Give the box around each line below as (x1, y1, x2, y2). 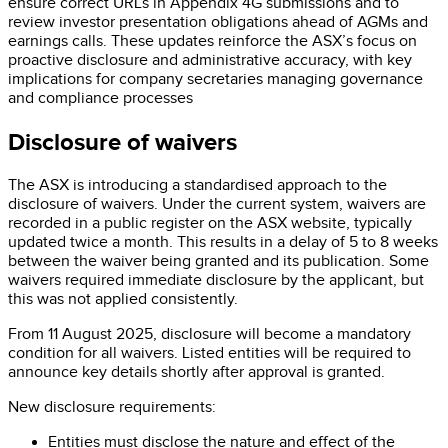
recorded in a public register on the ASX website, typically (8, 214, 412, 234)
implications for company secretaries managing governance (8, 69, 423, 89)
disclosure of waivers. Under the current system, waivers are (8, 195, 426, 215)
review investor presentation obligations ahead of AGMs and (8, 12, 428, 32)
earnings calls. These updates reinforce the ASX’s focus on (8, 31, 417, 51)
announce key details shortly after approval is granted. (8, 363, 385, 383)
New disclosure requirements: (8, 398, 216, 418)
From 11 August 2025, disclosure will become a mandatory (8, 325, 411, 345)
